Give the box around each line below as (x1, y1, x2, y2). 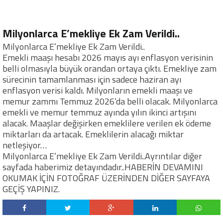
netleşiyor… (2, 138, 47, 152)
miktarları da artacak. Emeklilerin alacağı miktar (2, 127, 184, 141)
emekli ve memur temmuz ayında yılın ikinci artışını (2, 106, 196, 119)
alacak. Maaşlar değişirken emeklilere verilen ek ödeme (2, 116, 211, 130)
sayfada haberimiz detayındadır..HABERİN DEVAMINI (2, 160, 203, 174)
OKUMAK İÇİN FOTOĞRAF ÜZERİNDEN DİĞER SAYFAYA (2, 171, 210, 185)
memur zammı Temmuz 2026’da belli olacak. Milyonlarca (2, 95, 218, 108)
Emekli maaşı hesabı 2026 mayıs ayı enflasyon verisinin (2, 51, 213, 64)
